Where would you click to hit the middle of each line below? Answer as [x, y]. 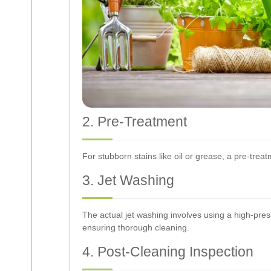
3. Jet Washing [128, 180]
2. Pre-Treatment [135, 121]
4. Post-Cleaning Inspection [168, 251]
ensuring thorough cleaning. [136, 227]
